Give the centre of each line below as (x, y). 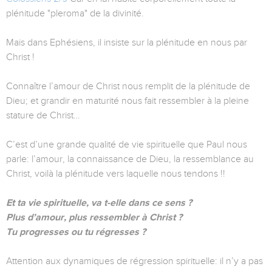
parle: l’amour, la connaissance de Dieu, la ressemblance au (130, 159)
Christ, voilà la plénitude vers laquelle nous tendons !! (116, 174)
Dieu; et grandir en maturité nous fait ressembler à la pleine (127, 101)
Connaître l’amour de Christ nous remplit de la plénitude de (128, 87)
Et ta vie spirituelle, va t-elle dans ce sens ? (99, 203)
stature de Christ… (43, 116)
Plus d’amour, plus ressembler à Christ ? (94, 218)
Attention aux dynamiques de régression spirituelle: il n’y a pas (134, 261)
